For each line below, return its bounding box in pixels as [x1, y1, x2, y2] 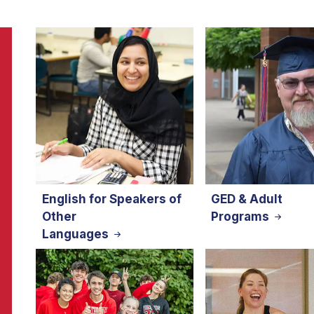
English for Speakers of [41, 191, 182, 206]
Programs [211, 209, 273, 224]
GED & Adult [211, 191, 283, 206]
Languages [41, 226, 111, 241]
